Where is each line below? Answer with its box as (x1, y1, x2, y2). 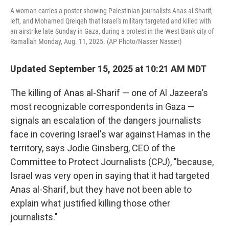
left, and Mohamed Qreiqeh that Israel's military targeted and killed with (10, 17, 211, 25)
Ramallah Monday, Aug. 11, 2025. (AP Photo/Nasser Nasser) (10, 37, 181, 45)
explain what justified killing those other (10, 198, 170, 209)
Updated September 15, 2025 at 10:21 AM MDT (10, 63, 207, 74)
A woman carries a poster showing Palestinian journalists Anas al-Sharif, (10, 7, 213, 15)
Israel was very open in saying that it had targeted (10, 170, 210, 181)
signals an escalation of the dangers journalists (10, 115, 201, 126)
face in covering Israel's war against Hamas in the (10, 129, 211, 140)
